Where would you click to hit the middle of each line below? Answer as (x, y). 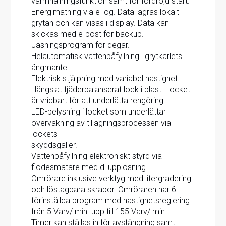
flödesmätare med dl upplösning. (90, 167)
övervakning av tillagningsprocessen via (101, 123)
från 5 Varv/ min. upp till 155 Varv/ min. (99, 212)
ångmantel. (51, 68)
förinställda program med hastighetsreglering (111, 201)
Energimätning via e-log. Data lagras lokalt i (107, 12)
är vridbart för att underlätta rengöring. (99, 101)
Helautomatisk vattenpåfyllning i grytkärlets (107, 56)
